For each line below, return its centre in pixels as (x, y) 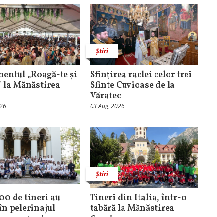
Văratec (105, 96)
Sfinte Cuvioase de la (132, 86)
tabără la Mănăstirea (132, 208)
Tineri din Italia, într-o (138, 198)
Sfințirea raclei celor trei (141, 75)
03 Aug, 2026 (107, 106)
